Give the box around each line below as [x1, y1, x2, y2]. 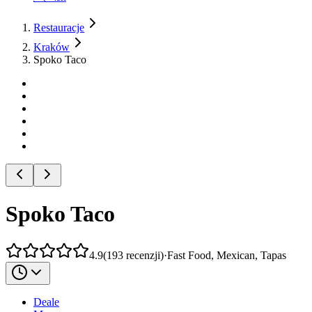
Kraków [33, 41, 70, 53]
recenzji [126, 249, 160, 261]
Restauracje [33, 22, 84, 33]
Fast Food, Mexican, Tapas [167, 249, 286, 261]
